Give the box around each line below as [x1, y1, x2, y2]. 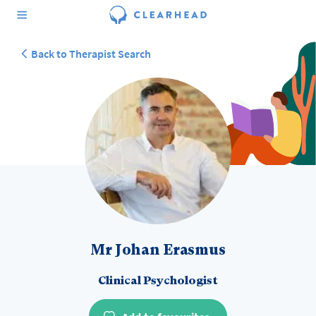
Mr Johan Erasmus [90, 242, 226, 258]
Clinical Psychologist [98, 274, 218, 287]
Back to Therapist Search [31, 47, 151, 61]
